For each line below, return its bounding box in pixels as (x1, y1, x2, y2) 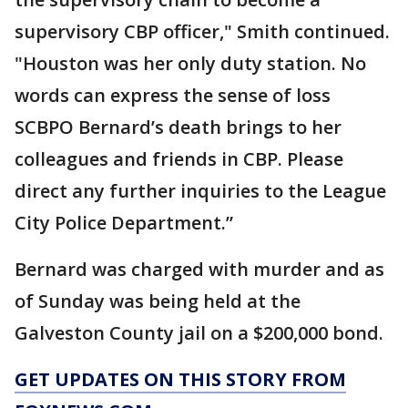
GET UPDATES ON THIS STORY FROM (15, 367, 346, 393)
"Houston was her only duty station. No (15, 51, 366, 76)
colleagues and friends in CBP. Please (15, 147, 343, 172)
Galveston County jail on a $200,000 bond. (15, 321, 383, 346)
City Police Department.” (15, 210, 233, 236)
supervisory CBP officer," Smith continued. (15, 19, 390, 45)
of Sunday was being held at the (15, 289, 301, 314)
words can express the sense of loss (15, 83, 331, 108)
